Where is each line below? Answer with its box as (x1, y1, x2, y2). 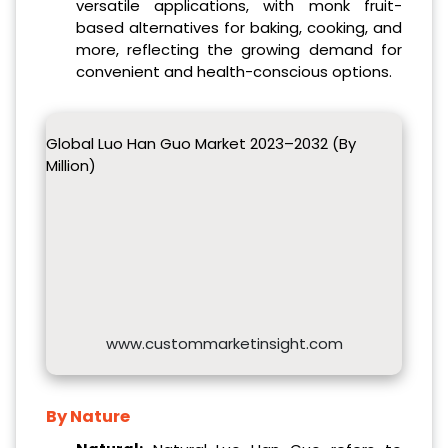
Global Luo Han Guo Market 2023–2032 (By (46, 133, 356, 155)
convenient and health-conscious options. (75, 61, 392, 83)
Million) (46, 155, 96, 177)
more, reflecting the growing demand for (75, 39, 402, 61)
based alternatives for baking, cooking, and (75, 17, 402, 39)
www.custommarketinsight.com (105, 333, 343, 355)
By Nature (46, 405, 130, 429)
